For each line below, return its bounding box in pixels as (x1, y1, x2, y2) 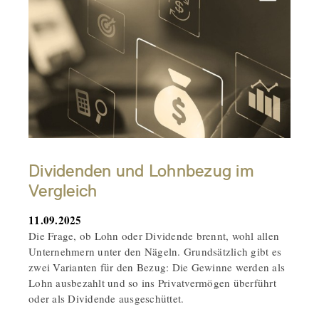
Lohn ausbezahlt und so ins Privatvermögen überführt (28, 276, 276, 291)
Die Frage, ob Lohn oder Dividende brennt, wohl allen (28, 229, 279, 244)
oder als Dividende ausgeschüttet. (28, 291, 184, 306)
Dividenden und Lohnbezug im (28, 161, 253, 182)
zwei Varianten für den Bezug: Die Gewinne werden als (28, 260, 285, 275)
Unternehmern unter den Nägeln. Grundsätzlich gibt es (28, 244, 281, 259)
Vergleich (28, 181, 98, 202)
